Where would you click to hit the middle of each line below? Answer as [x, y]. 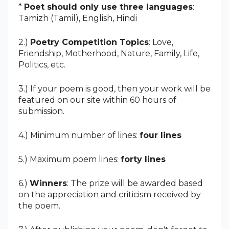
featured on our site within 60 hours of [97, 100]
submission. [41, 111]
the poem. [39, 205]
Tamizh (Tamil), [50, 18]
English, [99, 18]
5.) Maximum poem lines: [70, 159]
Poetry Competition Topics [89, 42]
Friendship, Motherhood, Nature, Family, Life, [109, 53]
